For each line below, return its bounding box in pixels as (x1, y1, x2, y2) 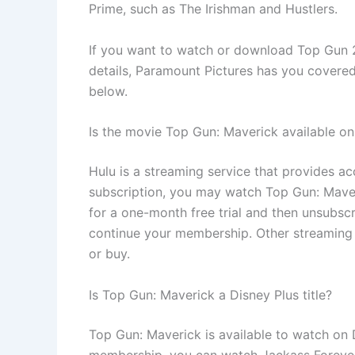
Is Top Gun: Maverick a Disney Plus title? (89, 286, 332, 303)
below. (89, 82, 128, 99)
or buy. (89, 246, 130, 262)
